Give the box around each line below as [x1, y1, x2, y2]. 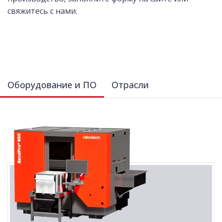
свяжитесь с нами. [7, 5, 77, 16]
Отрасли [111, 79, 149, 91]
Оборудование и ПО [7, 79, 97, 91]
